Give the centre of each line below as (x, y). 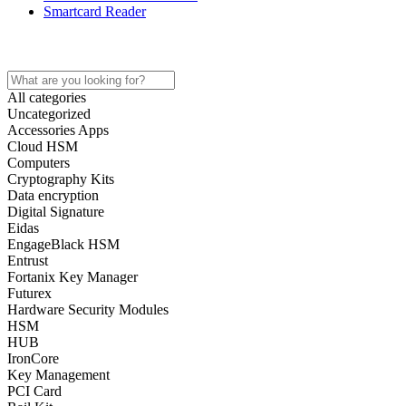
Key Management (58, 375)
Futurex (29, 293)
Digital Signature (56, 212)
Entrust (28, 261)
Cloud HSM (43, 146)
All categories (47, 97)
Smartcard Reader (95, 11)
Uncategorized (49, 114)
